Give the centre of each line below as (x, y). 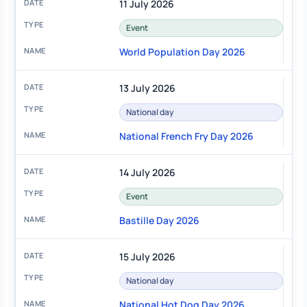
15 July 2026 (147, 257)
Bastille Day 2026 (159, 221)
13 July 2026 (147, 88)
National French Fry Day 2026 (186, 136)
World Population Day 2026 (182, 52)
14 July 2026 (147, 173)
